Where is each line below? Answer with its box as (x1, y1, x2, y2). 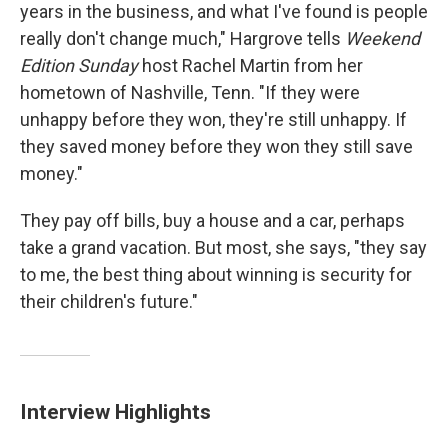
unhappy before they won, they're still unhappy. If (20, 109, 407, 130)
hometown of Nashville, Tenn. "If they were (20, 82, 360, 103)
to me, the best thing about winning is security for (20, 264, 412, 285)
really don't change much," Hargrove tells (20, 28, 345, 49)
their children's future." (20, 291, 198, 312)
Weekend (345, 28, 420, 49)
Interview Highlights (20, 399, 211, 424)
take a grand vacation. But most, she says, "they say (20, 237, 427, 258)
